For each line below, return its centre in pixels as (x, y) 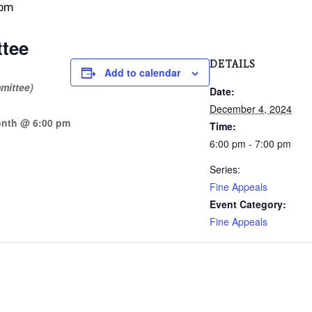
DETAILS (233, 64)
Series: (225, 169)
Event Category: (248, 204)
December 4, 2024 (251, 109)
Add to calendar (142, 72)
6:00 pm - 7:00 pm (250, 143)
